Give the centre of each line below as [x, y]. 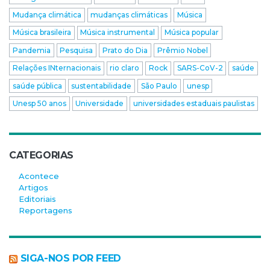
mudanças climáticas [129, 14]
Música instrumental [118, 33]
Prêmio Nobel [182, 50]
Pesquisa [77, 50]
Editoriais [37, 199]
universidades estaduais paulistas [193, 103]
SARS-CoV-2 [200, 68]
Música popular [191, 33]
